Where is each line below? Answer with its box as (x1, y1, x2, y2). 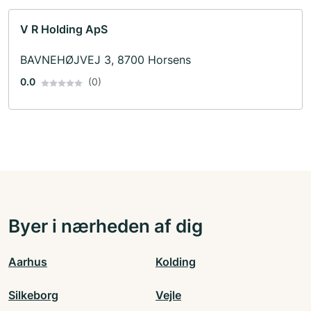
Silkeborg (8, 288, 58, 303)
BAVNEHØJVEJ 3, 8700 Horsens (20, 53, 191, 67)
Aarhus (8, 255, 47, 269)
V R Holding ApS (20, 22, 108, 37)
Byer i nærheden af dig (8, 215, 203, 237)
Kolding (155, 255, 196, 269)
